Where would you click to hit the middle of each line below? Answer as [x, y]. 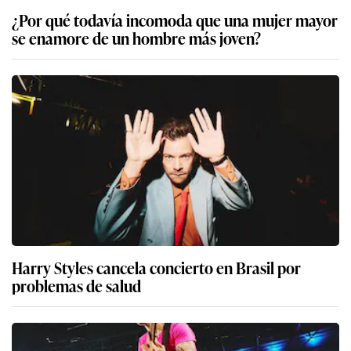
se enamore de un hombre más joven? [136, 38]
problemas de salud [76, 286]
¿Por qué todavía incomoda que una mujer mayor [175, 20]
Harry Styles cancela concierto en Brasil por [156, 268]
